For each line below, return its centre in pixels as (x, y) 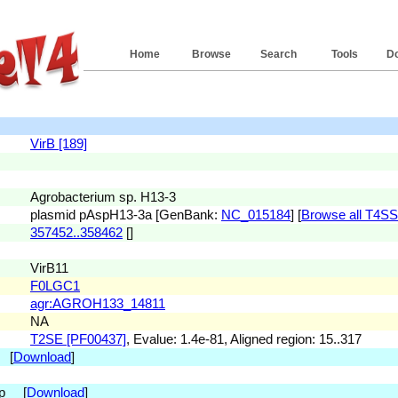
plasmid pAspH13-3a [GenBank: (126, 215)
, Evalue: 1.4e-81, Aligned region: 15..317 (244, 339)
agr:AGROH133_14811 (98, 303)
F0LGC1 (55, 286)
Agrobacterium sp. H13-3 (103, 197)
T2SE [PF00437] (78, 339)
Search (278, 54)
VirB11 (49, 268)
